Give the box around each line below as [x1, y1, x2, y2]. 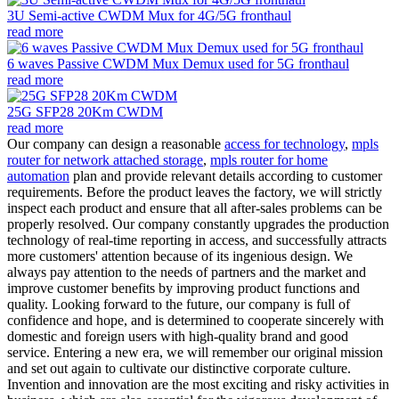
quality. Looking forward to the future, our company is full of [7, 296, 350, 312]
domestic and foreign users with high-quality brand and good [7, 328, 348, 344]
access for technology [224, 135, 345, 151]
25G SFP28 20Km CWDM [7, 103, 163, 119]
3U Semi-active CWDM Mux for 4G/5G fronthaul [7, 7, 291, 23]
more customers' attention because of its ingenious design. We [7, 248, 353, 264]
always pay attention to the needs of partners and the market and [7, 264, 366, 280]
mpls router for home [210, 151, 328, 167]
